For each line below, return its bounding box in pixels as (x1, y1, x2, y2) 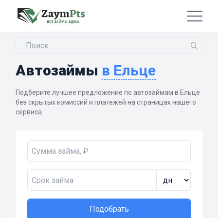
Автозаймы (16, 62, 102, 79)
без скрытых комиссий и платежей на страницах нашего (16, 98, 196, 107)
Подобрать (89, 204, 129, 214)
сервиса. (16, 108, 43, 116)
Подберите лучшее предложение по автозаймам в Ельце (16, 89, 200, 97)
